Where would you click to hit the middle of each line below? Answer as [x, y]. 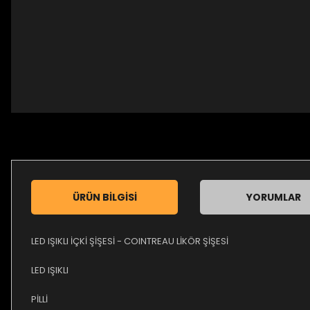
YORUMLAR [273, 197]
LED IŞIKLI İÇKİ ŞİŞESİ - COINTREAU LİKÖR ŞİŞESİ [130, 241]
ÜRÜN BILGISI [104, 197]
